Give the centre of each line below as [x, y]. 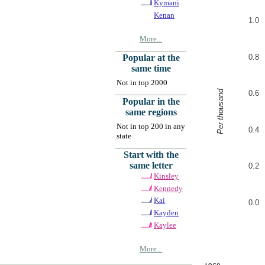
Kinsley [166, 176]
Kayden [166, 212]
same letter [151, 165]
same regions [151, 112]
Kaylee [165, 225]
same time [151, 68]
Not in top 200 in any [151, 126]
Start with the [151, 154]
